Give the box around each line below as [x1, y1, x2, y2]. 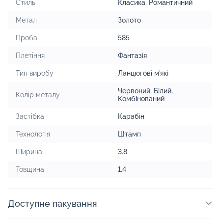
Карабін [118, 112, 144, 120]
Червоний [118, 86, 150, 95]
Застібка [16, 112, 44, 120]
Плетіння [16, 51, 45, 59]
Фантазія [118, 51, 147, 59]
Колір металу [16, 90, 60, 99]
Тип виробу [16, 69, 54, 77]
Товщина [16, 165, 44, 173]
